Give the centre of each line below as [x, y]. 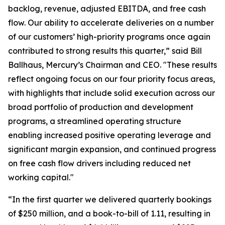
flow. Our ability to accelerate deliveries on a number [111, 23]
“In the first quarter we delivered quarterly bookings [110, 199]
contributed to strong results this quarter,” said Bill [105, 51]
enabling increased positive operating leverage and [109, 135]
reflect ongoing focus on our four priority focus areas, [111, 79]
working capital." [41, 177]
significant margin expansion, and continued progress [112, 149]
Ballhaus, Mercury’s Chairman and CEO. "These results [113, 65]
